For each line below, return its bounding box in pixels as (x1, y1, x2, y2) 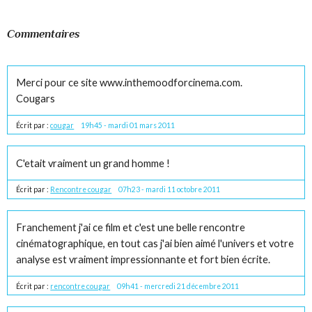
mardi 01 (108, 121, 139, 130)
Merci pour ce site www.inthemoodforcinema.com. (16, 77, 243, 89)
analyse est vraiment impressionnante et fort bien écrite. (16, 253, 271, 265)
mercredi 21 (144, 281, 186, 290)
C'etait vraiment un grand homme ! (16, 157, 171, 169)
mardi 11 (146, 185, 176, 194)
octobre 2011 (177, 185, 221, 194)
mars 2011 (139, 121, 175, 130)
